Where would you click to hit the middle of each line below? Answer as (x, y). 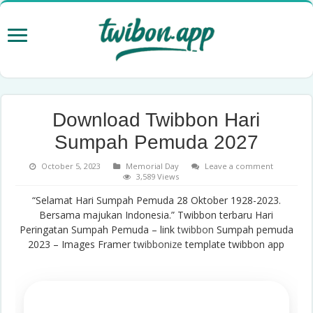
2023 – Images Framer (81, 244)
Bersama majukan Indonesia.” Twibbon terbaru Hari (156, 214)
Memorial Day (152, 166)
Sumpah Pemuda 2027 (156, 142)
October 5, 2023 (71, 166)
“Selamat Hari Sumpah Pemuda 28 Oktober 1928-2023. (156, 200)
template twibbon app (234, 244)
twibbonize (158, 244)
